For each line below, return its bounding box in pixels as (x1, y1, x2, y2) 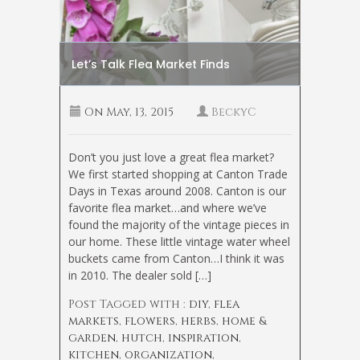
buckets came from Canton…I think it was (68, 251, 284, 267)
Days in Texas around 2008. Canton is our (68, 183, 286, 199)
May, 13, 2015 (103, 104, 174, 121)
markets (68, 313, 119, 329)
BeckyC (211, 104, 256, 121)
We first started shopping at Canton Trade (68, 166, 288, 182)
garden (68, 330, 116, 346)
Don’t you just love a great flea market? (68, 149, 274, 166)
